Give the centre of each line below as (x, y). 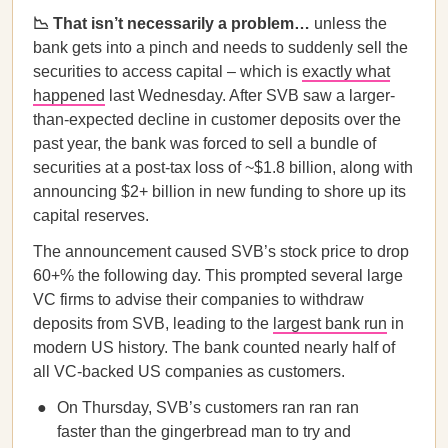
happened (69, 95)
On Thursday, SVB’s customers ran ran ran (208, 407)
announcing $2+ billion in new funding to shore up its (219, 191)
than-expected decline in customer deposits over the (217, 119)
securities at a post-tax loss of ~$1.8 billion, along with (223, 167)
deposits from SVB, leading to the (153, 323)
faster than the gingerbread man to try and (204, 431)
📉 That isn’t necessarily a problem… (171, 23)
